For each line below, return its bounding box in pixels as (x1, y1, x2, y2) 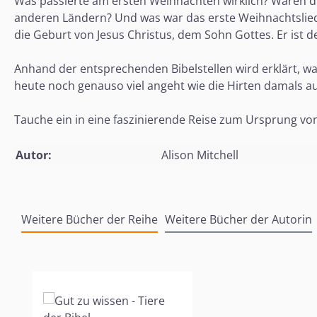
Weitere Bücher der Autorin (165, 211, 312, 227)
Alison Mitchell (161, 146, 238, 163)
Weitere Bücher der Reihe (21, 211, 158, 227)
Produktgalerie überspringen (31, 253, 186, 270)
